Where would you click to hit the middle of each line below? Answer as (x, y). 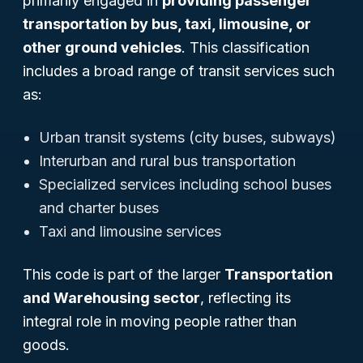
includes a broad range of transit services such (179, 71)
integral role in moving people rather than (160, 321)
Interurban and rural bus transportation (167, 161)
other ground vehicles (102, 47)
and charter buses (99, 208)
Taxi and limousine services (130, 231)
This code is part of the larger (124, 274)
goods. (46, 345)
